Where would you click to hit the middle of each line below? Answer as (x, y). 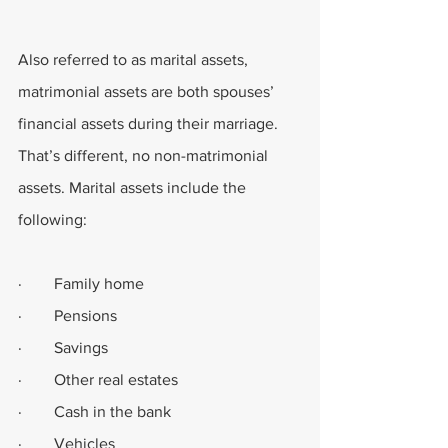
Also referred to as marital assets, (135, 59)
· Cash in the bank (94, 411)
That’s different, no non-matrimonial (145, 155)
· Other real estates (98, 379)
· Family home (81, 283)
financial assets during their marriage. (150, 123)
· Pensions (67, 315)
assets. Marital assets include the (134, 187)
